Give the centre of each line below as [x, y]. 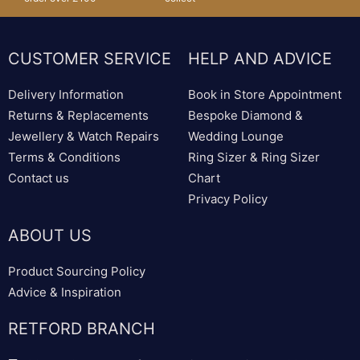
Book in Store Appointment [265, 94]
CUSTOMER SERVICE [90, 58]
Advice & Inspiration [65, 292]
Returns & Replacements [78, 115]
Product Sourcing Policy [77, 271]
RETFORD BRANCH [82, 328]
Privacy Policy [228, 198]
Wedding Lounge [236, 136]
